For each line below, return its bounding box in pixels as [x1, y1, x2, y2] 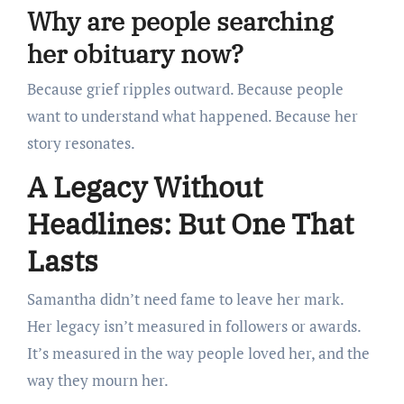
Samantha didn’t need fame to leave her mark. [26, 288, 344, 309]
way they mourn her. [26, 369, 169, 390]
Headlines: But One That [26, 205, 353, 243]
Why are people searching [26, 4, 333, 38]
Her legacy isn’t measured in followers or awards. [26, 315, 362, 336]
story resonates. [26, 133, 135, 154]
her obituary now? [26, 36, 243, 70]
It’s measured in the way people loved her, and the [26, 342, 370, 363]
